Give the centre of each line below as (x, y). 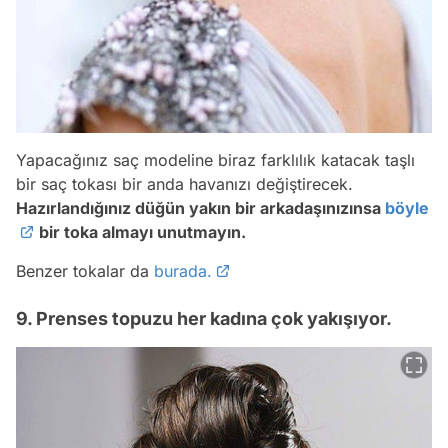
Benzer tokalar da (85, 271)
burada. (183, 271)
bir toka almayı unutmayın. (140, 232)
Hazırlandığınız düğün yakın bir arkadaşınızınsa (200, 208)
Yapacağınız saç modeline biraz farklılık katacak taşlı (215, 160)
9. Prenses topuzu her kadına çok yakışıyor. (204, 319)
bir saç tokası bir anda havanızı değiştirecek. (184, 184)
